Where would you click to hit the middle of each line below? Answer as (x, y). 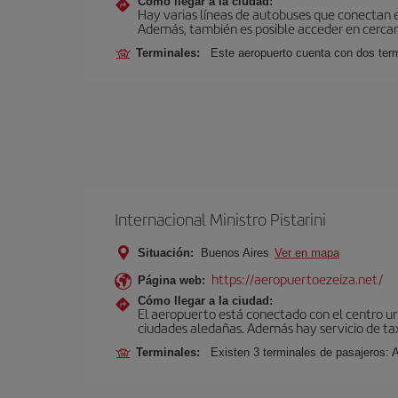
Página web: (171, 280)
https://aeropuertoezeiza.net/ (297, 279)
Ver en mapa (307, 253)
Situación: (166, 253)
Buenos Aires (235, 253)
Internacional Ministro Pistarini (220, 219)
